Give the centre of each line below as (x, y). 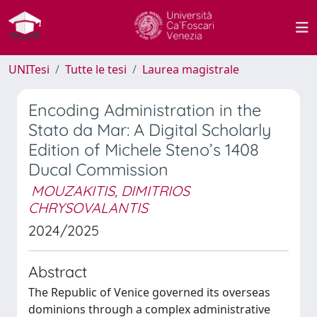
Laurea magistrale (191, 69)
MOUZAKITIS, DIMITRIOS (110, 191)
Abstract (58, 271)
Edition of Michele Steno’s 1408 (144, 150)
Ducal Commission (98, 169)
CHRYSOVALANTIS (88, 208)
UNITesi (29, 69)
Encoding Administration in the (145, 110)
